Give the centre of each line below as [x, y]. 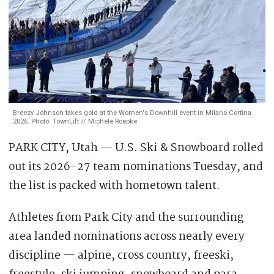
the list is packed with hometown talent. [114, 186]
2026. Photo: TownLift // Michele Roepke [75, 122]
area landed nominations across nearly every [127, 237]
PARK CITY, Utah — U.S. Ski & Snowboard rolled [136, 148]
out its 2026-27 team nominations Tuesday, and [136, 167]
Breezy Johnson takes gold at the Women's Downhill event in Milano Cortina [132, 113]
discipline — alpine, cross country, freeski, [121, 256]
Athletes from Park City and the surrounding [126, 218]
